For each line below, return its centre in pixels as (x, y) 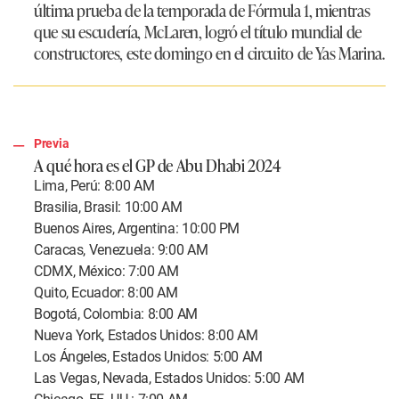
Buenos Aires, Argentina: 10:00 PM (138, 229)
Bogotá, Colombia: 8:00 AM (118, 314)
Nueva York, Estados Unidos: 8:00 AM (148, 336)
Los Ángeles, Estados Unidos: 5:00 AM (150, 357)
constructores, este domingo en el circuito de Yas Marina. (209, 53)
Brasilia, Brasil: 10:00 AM (110, 208)
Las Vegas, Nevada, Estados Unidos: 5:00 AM (171, 379)
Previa (52, 144)
